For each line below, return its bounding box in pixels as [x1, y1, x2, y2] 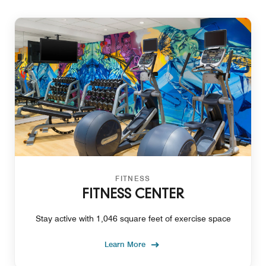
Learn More [104, 239, 145, 249]
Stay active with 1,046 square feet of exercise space [35, 213, 231, 223]
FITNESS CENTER [82, 188, 184, 201]
